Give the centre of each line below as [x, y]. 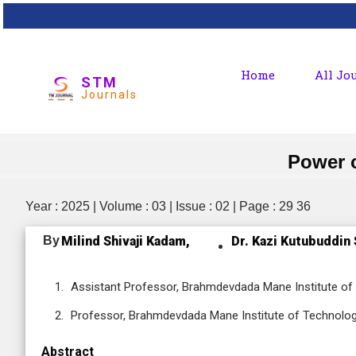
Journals [109, 94]
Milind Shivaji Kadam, [126, 241]
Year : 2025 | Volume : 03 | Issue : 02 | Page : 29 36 [168, 206]
